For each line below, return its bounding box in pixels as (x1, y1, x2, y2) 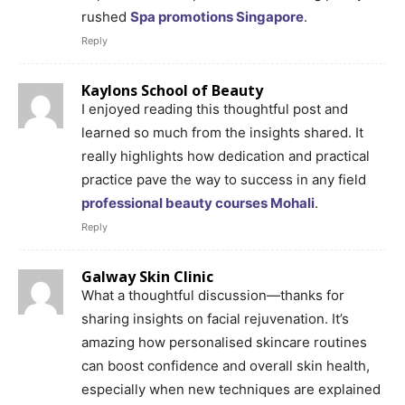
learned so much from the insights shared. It (81, 123, 363, 141)
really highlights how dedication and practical (81, 146, 370, 165)
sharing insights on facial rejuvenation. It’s (81, 309, 349, 327)
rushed (81, 7, 130, 25)
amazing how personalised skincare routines (81, 333, 367, 351)
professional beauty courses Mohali (81, 193, 315, 212)
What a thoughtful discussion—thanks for (81, 286, 344, 304)
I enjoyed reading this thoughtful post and (81, 99, 348, 118)
